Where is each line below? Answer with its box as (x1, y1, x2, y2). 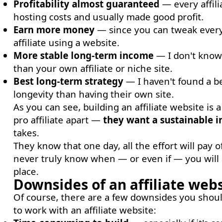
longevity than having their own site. (13, 88, 174, 100)
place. (13, 165, 39, 177)
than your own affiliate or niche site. (13, 62, 172, 74)
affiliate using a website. (13, 36, 119, 49)
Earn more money (13, 23, 95, 36)
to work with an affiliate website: (13, 204, 156, 216)
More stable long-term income (13, 49, 154, 61)
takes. (13, 126, 39, 139)
